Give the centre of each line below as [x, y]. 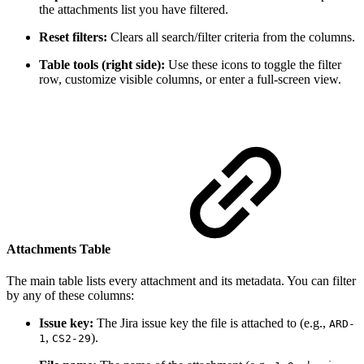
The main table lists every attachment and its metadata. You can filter [181, 281]
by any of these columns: [70, 296]
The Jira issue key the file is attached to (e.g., [211, 323]
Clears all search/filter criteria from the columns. [231, 37]
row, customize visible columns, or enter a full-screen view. [190, 79]
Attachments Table [58, 249]
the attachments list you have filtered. [134, 9]
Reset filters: [73, 37]
